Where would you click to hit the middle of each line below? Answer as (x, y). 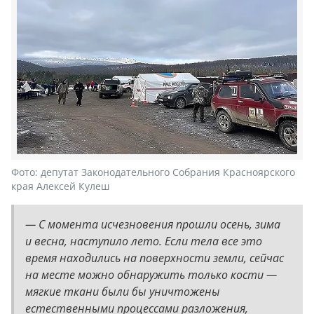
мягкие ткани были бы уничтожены (123, 291)
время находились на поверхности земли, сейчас (155, 258)
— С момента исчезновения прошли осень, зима (153, 224)
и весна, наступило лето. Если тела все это (144, 241)
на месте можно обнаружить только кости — (151, 274)
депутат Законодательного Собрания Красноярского (168, 172)
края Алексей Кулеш (60, 186)
